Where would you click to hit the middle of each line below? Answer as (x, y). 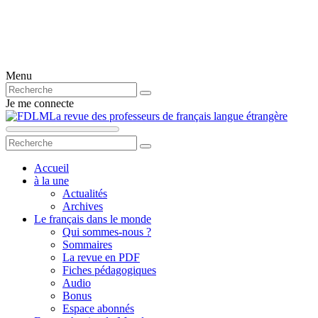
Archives (83, 206)
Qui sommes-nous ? (107, 232)
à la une (51, 181)
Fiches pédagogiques (109, 270)
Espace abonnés (98, 308)
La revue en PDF (101, 257)
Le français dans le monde (93, 219)
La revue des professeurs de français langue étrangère (168, 116)
